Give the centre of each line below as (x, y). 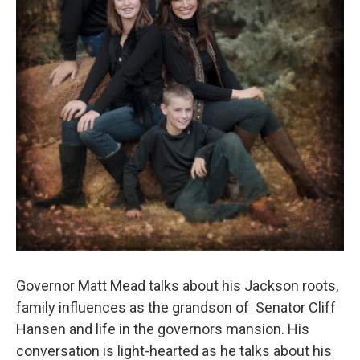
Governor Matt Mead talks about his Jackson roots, (177, 286)
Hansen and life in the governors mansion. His (163, 329)
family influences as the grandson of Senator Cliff (176, 308)
